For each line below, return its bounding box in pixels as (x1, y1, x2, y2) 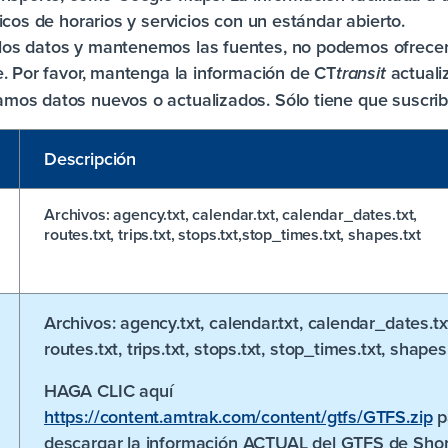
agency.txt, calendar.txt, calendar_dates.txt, (109, 203, 418, 226)
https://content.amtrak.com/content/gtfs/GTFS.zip (44, 404, 433, 429)
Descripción (44, 146, 137, 171)
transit (335, 63, 386, 85)
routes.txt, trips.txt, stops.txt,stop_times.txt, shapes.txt (44, 223, 421, 246)
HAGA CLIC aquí (44, 378, 173, 403)
